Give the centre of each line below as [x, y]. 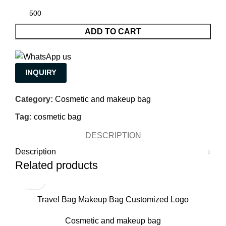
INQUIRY [41, 72]
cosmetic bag [58, 117]
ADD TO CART [113, 32]
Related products [56, 165]
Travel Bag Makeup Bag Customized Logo [113, 199]
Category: [34, 99]
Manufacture [113, 210]
